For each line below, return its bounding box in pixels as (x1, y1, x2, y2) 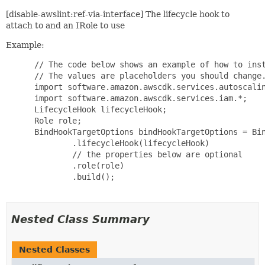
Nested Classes (19, 245, 90, 254)
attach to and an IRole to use (6, 21, 125, 30)
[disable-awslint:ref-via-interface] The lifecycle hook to (6, 9, 230, 19)
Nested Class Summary (11, 213, 150, 225)
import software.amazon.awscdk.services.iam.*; (30, 93, 247, 103)
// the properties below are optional (30, 150, 243, 159)
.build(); (30, 172, 115, 182)
